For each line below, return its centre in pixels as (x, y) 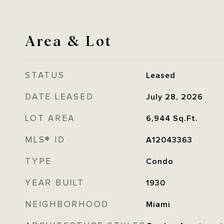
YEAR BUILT (55, 183)
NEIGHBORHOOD (67, 204)
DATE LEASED (59, 97)
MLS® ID (45, 140)
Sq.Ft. (185, 118)
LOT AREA (50, 118)
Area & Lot (68, 40)
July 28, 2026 (174, 97)
